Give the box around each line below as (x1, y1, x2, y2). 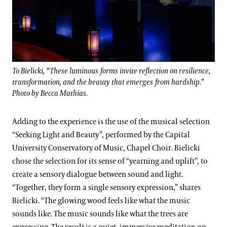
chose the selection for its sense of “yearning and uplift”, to (12, 157, 208, 167)
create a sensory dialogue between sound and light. (12, 170, 183, 180)
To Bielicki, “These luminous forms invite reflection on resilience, (12, 66, 210, 77)
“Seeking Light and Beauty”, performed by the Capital (12, 130, 190, 140)
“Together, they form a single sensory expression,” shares (12, 183, 201, 193)
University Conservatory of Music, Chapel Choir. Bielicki (12, 143, 200, 154)
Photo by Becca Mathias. (12, 89, 88, 99)
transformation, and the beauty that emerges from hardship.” (12, 78, 204, 88)
